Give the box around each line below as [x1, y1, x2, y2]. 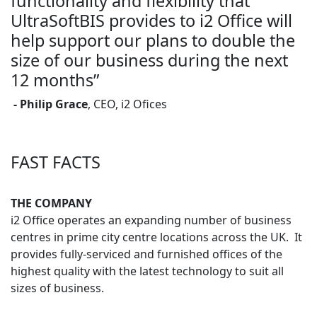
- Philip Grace [11, 96, 88, 112]
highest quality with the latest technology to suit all [11, 263, 284, 279]
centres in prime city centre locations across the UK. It [11, 229, 302, 245]
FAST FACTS [11, 150, 100, 173]
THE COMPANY [11, 195, 92, 211]
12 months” [11, 68, 99, 91]
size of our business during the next [11, 48, 288, 71]
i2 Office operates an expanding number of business [11, 212, 292, 228]
